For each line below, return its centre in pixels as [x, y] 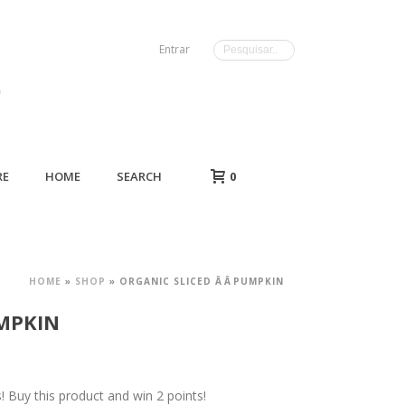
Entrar [174, 49]
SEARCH [139, 176]
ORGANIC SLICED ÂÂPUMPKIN [202, 281]
